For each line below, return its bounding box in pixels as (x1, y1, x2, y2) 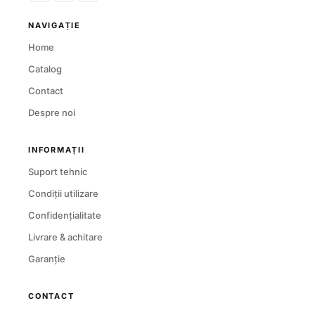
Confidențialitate (28, 210, 101, 221)
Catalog (28, 63, 62, 75)
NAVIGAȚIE (28, 20, 81, 30)
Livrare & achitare (28, 231, 103, 243)
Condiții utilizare (28, 188, 98, 199)
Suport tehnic (28, 166, 87, 177)
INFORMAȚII (28, 145, 85, 155)
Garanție (28, 253, 65, 264)
